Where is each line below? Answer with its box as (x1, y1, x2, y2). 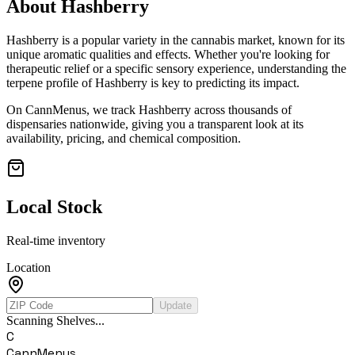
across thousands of (191, 103, 292, 117)
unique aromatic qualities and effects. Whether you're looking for (6, 48, 330, 62)
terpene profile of (6, 76, 95, 90)
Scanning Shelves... (6, 313, 105, 327)
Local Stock (6, 197, 102, 218)
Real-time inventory (6, 233, 105, 247)
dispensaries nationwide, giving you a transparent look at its (6, 117, 303, 132)
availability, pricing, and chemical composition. (6, 132, 241, 146)
